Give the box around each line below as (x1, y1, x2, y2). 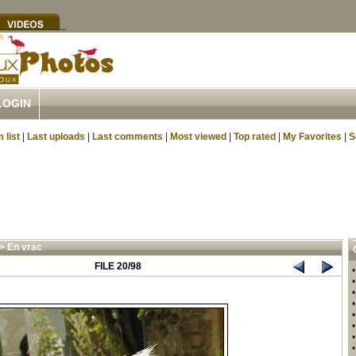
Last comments (92, 131, 163, 142)
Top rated (234, 131, 276, 142)
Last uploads (27, 131, 85, 142)
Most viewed (170, 131, 226, 142)
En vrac (6, 242, 42, 253)
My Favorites (283, 131, 342, 142)
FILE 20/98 (95, 261, 141, 272)
